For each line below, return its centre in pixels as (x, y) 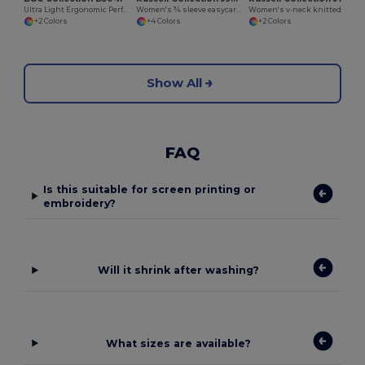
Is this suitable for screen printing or (150, 189)
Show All (174, 83)
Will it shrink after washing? (178, 270)
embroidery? (80, 203)
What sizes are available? (178, 343)
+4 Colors (163, 22)
